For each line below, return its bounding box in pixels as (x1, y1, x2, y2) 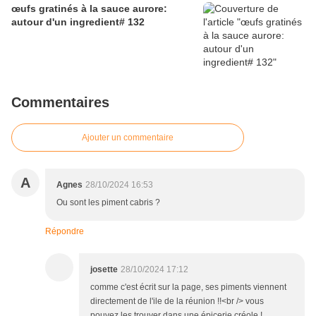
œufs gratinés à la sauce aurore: (11, 3, 90, 15)
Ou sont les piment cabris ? (56, 197, 160, 208)
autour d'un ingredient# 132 (11, 16, 145, 28)
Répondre (45, 226, 84, 237)
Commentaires (11, 95, 109, 111)
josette (90, 265, 118, 275)
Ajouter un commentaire (82, 133, 174, 143)
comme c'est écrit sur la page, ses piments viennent (90, 282, 286, 293)
